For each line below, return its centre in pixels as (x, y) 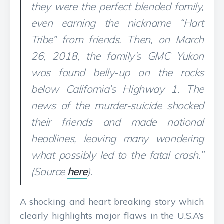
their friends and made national (117, 122)
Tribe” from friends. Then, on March (117, 39)
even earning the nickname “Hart (117, 23)
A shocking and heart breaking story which (112, 202)
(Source (49, 171)
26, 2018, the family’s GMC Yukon (117, 56)
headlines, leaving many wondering (117, 138)
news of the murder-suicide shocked (117, 105)
